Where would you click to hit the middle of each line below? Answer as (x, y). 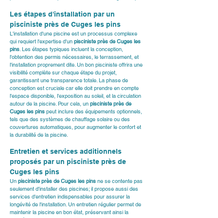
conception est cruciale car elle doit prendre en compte (75, 88)
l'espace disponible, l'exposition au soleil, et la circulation (76, 96)
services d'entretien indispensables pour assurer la (71, 197)
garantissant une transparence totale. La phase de (70, 80)
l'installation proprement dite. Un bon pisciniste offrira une (77, 65)
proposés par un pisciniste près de (69, 162)
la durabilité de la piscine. (39, 135)
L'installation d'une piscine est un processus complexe (74, 34)
